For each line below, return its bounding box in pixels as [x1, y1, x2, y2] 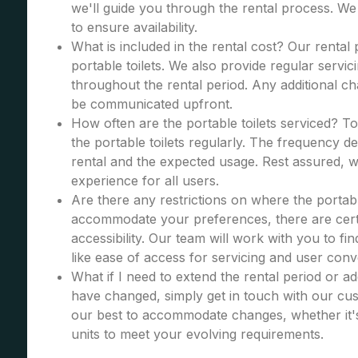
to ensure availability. [70, 19, 197, 35]
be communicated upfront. [70, 96, 233, 112]
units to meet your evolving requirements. [70, 326, 324, 342]
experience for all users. [70, 173, 219, 189]
